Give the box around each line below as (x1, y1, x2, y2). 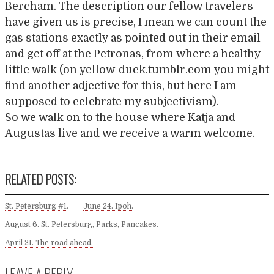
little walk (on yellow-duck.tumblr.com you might (5, 64, 269, 76)
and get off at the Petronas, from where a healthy (5, 48, 261, 60)
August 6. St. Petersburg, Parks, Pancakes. (5, 220, 158, 229)
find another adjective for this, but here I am (5, 80, 237, 92)
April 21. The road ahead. (5, 239, 93, 248)
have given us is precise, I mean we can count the (5, 16, 267, 28)
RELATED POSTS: (5, 170, 76, 189)
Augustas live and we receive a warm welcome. (5, 127, 255, 139)
